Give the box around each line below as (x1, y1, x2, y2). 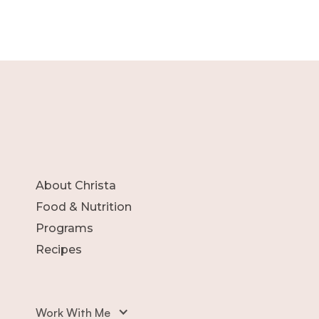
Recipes (36, 242, 82, 256)
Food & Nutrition (36, 199, 132, 214)
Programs (36, 221, 93, 235)
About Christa (36, 178, 116, 192)
